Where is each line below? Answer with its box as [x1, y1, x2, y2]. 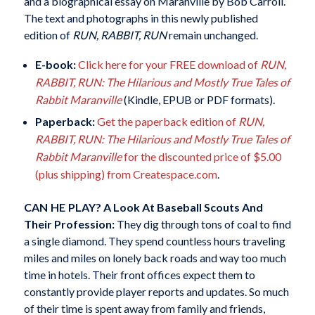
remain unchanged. [168, 28, 258, 42]
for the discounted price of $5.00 [121, 149, 281, 163]
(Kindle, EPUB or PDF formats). [121, 92, 275, 106]
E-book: [34, 57, 76, 71]
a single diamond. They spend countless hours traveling [23, 233, 285, 247]
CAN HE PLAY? [23, 200, 103, 214]
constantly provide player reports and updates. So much [23, 284, 289, 298]
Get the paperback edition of [96, 114, 238, 128]
